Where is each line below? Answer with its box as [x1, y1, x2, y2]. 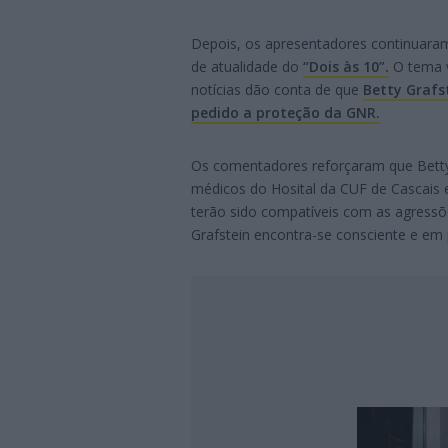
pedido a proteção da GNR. [191, 102, 380, 122]
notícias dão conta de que [191, 79, 363, 99]
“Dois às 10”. [303, 56, 389, 76]
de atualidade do [191, 56, 303, 76]
